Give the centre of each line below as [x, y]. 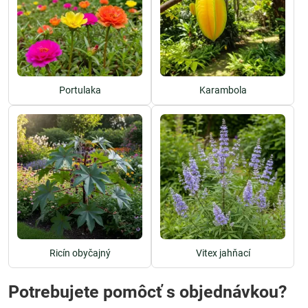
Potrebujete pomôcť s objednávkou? [147, 292]
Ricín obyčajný [80, 253]
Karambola [223, 90]
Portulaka [80, 90]
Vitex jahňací [223, 253]
